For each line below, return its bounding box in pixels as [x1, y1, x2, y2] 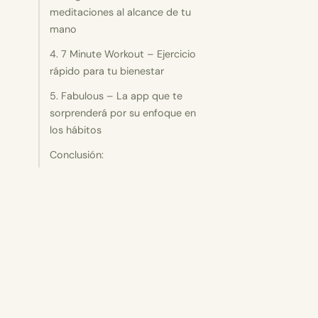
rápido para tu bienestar [50, 64, 165, 77]
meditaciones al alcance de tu [50, 5, 192, 18]
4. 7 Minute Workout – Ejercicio [50, 47, 197, 60]
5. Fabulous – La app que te [50, 89, 183, 103]
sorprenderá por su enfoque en [50, 106, 197, 120]
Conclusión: [50, 148, 104, 162]
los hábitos [50, 124, 102, 137]
